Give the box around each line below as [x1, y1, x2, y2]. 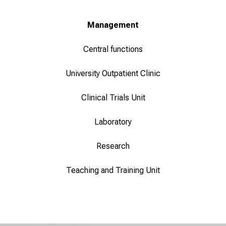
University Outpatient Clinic [66, 69, 160, 79]
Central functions [83, 44, 143, 54]
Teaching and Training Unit [66, 165, 160, 176]
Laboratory [94, 117, 132, 127]
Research [96, 141, 130, 151]
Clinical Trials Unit [81, 93, 145, 103]
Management [87, 20, 139, 30]
